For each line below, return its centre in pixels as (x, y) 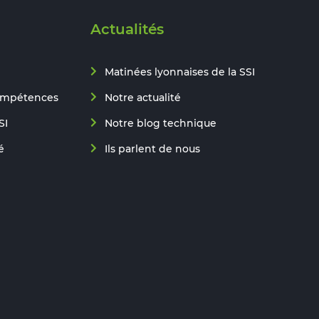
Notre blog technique (161, 123)
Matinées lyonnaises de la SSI (180, 72)
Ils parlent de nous (152, 149)
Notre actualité (143, 98)
